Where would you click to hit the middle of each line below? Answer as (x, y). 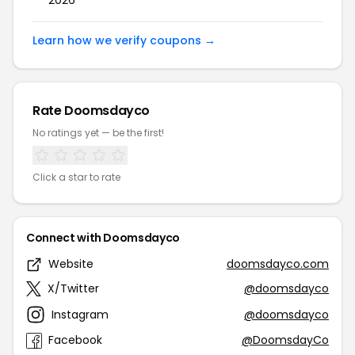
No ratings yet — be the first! (98, 133)
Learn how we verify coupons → (124, 40)
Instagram (80, 314)
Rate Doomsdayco (91, 111)
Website (71, 264)
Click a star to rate (76, 177)
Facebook (75, 340)
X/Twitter (73, 288)
